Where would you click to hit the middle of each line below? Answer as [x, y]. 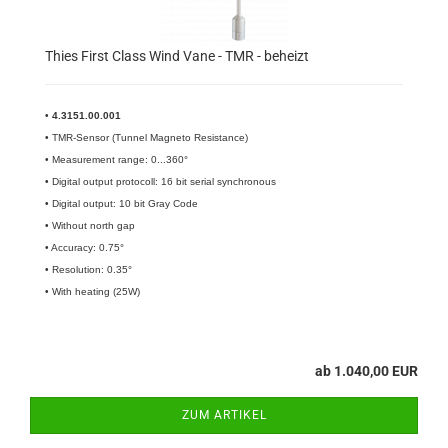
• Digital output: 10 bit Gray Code [121, 203]
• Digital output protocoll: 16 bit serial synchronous [160, 181]
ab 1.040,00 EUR [366, 371]
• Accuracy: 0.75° [84, 247]
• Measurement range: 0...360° [116, 159]
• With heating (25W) [92, 291]
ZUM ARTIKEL [224, 415]
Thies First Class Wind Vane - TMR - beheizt [177, 56]
